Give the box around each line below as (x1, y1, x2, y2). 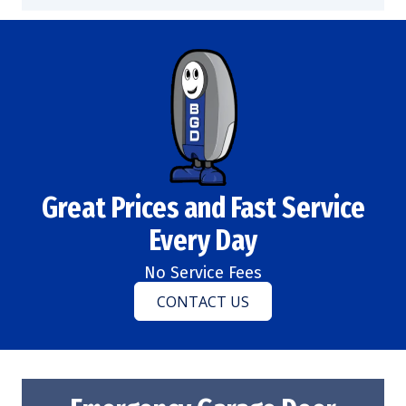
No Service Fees (144, 263, 262, 284)
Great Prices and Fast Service (41, 190, 365, 226)
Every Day (149, 223, 257, 258)
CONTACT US (157, 291, 249, 312)
